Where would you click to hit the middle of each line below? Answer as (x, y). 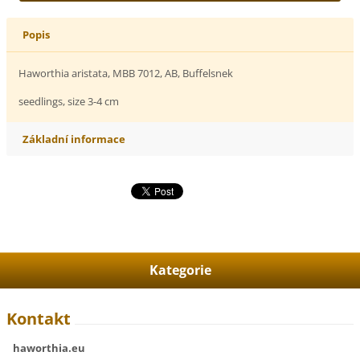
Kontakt (39, 319)
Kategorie (180, 270)
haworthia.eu (49, 348)
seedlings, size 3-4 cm (69, 101)
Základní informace (74, 139)
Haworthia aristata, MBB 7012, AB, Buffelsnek (126, 73)
